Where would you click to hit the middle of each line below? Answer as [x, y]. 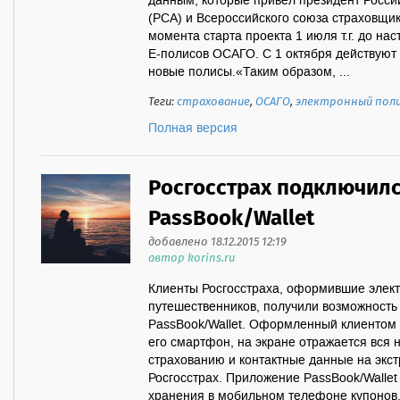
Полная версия [193, 129]
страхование [213, 102]
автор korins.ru [192, 258]
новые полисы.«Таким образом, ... [249, 72]
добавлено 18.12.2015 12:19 [217, 242]
